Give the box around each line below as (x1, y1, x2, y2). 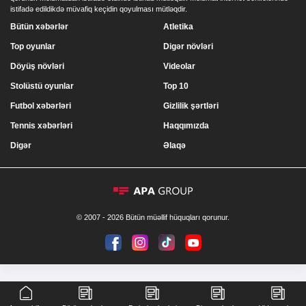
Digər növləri (163, 42, 213, 51)
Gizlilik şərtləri (163, 101, 219, 111)
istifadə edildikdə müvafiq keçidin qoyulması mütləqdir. (10, 5, 187, 13)
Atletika (163, 22, 193, 31)
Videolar (163, 61, 195, 71)
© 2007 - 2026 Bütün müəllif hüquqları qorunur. (76, 213, 229, 221)
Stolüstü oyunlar (10, 81, 74, 91)
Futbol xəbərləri (10, 101, 71, 111)
